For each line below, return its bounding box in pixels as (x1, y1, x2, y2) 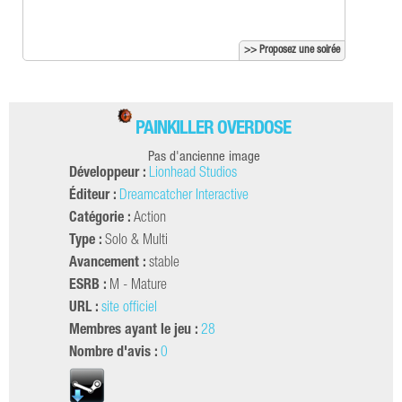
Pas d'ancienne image (147, 151, 260, 165)
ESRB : (69, 279, 107, 294)
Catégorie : (69, 212, 131, 227)
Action (134, 212, 166, 227)
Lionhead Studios (149, 167, 237, 182)
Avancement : (69, 257, 146, 272)
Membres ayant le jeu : (69, 324, 198, 339)
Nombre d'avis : (69, 346, 158, 362)
